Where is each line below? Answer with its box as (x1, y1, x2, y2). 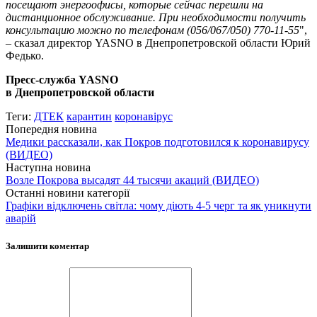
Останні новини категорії (6, 186, 129, 199)
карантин (67, 110, 112, 122)
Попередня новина (6, 122, 97, 135)
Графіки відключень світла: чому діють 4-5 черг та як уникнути (6, 199, 311, 212)
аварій (6, 212, 36, 224)
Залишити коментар (6, 240, 89, 251)
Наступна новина (6, 161, 91, 173)
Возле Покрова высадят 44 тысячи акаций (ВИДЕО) (6, 173, 259, 186)
